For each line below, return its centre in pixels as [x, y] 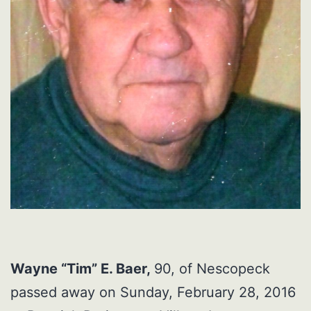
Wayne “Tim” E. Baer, [82, 269]
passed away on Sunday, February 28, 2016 [153, 293]
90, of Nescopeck [212, 269]
